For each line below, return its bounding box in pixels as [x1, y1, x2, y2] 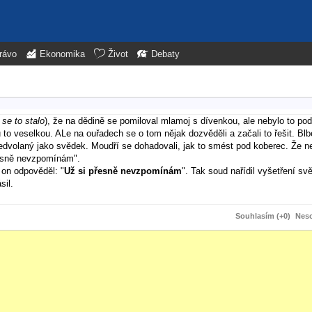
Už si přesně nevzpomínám [64, 165, 182, 176]
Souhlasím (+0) [235, 211, 290, 220]
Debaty [151, 49, 180, 59]
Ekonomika [40, 49, 85, 59]
